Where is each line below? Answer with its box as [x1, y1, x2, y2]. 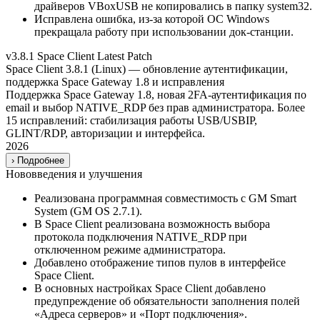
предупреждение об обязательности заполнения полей [34, 294, 300, 307]
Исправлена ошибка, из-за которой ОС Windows [34, 12, 269, 25]
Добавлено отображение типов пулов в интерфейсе [34, 256, 286, 269]
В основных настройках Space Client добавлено [34, 281, 266, 294]
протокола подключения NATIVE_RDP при [34, 230, 247, 243]
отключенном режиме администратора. [34, 243, 226, 256]
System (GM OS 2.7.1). [34, 204, 142, 217]
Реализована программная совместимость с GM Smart [34, 191, 296, 204]
